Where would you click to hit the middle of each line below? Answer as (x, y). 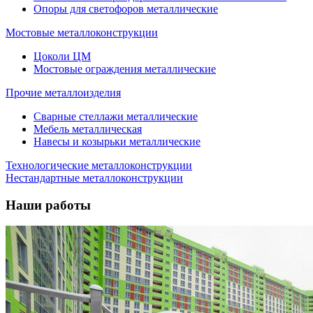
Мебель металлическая (88, 129)
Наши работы (48, 205)
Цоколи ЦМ (62, 56)
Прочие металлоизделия (63, 92)
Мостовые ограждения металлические (125, 68)
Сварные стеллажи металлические (116, 116)
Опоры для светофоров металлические (126, 8)
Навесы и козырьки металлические (117, 141)
